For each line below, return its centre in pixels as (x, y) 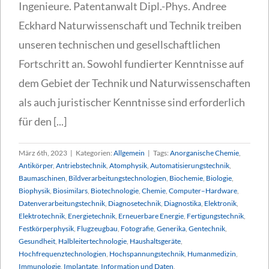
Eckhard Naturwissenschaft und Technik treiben (130, 25)
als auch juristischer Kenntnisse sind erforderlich (132, 102)
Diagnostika (183, 203)
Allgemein (129, 153)
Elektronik (220, 203)
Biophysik (34, 190)
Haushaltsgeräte (155, 241)
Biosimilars (70, 190)
